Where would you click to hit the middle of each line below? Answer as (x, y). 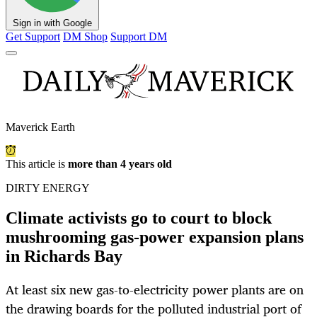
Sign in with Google (52, 23)
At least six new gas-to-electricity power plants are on (155, 290)
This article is (37, 164)
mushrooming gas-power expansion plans (155, 237)
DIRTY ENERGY (48, 188)
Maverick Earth (40, 127)
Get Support (33, 37)
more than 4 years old (120, 164)
